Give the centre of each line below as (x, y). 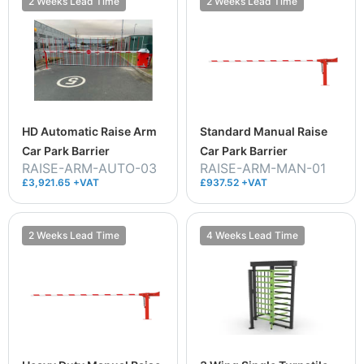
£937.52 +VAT (234, 182)
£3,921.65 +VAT (61, 182)
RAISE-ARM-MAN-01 (263, 168)
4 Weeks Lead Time (252, 235)
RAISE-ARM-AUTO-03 (89, 168)
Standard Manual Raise (264, 131)
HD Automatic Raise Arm (89, 131)
